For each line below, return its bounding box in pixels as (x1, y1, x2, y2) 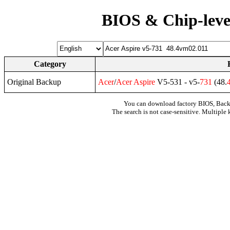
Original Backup (7, 77, 61, 86)
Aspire (133, 77, 155, 86)
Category (33, 59, 66, 68)
